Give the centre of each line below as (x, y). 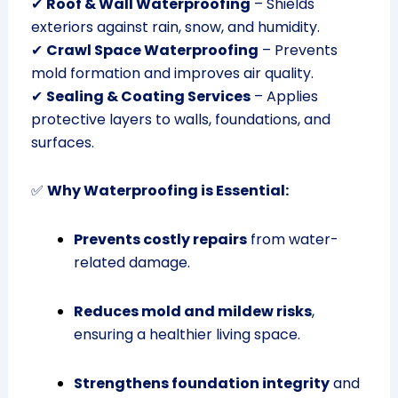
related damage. (131, 263)
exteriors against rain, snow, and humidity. (175, 28)
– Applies (284, 97)
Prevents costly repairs (160, 240)
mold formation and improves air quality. (172, 74)
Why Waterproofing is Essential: (167, 191)
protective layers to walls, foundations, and (180, 120)
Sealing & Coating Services (148, 97)
